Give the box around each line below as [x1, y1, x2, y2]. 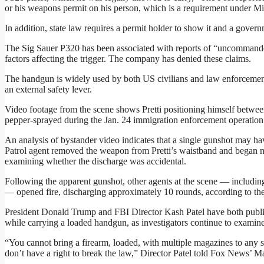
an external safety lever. [5, 84, 92, 95]
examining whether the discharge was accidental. [5, 156, 186, 167]
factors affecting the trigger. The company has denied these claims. [5, 54, 251, 64]
